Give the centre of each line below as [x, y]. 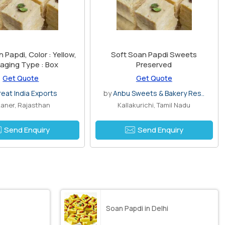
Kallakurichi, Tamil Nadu [154, 105]
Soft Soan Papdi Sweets [154, 54]
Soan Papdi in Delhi [137, 208]
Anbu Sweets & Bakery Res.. [159, 93]
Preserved [154, 64]
